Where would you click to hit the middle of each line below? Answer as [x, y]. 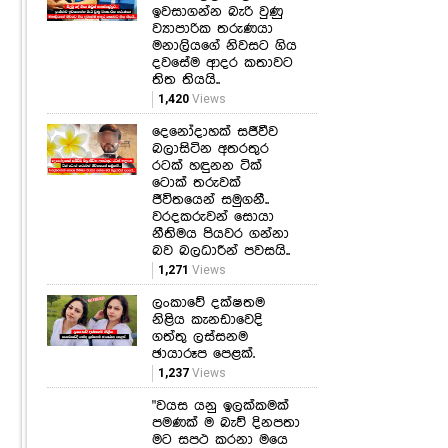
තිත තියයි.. [186, 79]
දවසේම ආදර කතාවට [222, 62]
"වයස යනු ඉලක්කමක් [220, 405]
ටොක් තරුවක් [196, 182]
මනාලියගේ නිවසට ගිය [224, 45]
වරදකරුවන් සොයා [213, 216]
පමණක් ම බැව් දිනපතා [226, 422]
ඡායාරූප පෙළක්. [203, 353]
